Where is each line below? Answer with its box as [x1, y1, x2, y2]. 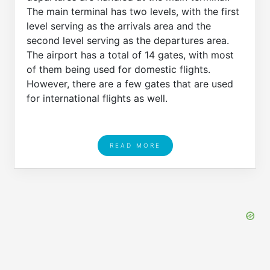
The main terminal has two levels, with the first [27, 5, 239, 17]
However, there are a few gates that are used [27, 78, 233, 90]
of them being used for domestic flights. [27, 63, 210, 75]
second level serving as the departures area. [27, 34, 229, 46]
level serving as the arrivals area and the [27, 20, 211, 32]
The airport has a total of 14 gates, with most [27, 49, 234, 61]
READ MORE [109, 142, 161, 149]
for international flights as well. [27, 92, 168, 104]
